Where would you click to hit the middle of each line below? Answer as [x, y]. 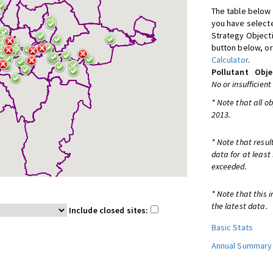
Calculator [229, 60]
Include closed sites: [109, 210]
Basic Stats [232, 227]
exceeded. [229, 166]
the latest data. [239, 206]
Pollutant [230, 72]
